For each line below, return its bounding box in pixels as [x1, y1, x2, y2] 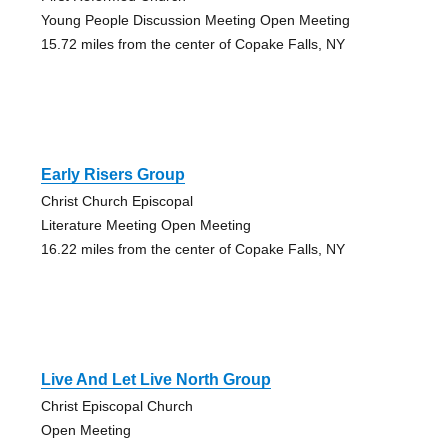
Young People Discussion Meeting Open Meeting [40, 12, 350, 29]
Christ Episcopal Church [40, 398, 193, 415]
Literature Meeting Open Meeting [40, 217, 251, 234]
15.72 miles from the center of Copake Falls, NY [40, 36, 345, 53]
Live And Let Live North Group [40, 371, 271, 389]
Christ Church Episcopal [40, 193, 193, 210]
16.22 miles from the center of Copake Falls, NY [40, 241, 345, 258]
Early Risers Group [40, 166, 185, 184]
